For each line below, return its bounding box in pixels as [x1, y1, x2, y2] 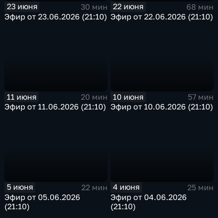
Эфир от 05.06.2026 [4, 192, 81, 202]
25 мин [187, 182, 214, 192]
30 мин [80, 1, 108, 12]
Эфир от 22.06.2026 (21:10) [110, 11, 214, 21]
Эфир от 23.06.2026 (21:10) [4, 11, 108, 21]
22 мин [81, 182, 108, 192]
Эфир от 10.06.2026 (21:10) [110, 102, 214, 112]
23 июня [6, 1, 37, 12]
